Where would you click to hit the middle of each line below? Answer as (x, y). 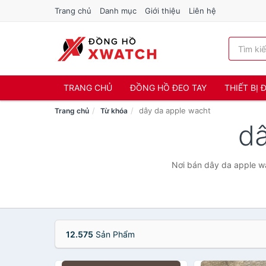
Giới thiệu (163, 11)
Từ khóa (114, 111)
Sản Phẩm (114, 234)
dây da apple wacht (175, 110)
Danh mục (118, 11)
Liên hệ (202, 11)
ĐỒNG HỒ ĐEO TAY (168, 88)
